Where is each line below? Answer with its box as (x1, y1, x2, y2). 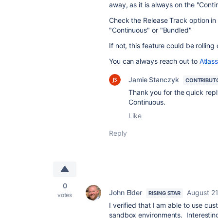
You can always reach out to (109, 57, 200, 65)
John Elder (109, 188, 143, 197)
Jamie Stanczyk (128, 75, 179, 84)
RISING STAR (148, 190, 181, 197)
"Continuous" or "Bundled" (109, 26, 192, 34)
